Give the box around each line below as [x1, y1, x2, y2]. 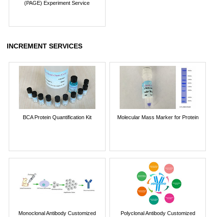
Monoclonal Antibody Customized [18, 210, 96, 216]
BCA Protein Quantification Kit [22, 114, 92, 120]
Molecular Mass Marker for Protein [117, 114, 199, 120]
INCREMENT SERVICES [7, 42, 82, 50]
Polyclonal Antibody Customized [120, 210, 195, 216]
